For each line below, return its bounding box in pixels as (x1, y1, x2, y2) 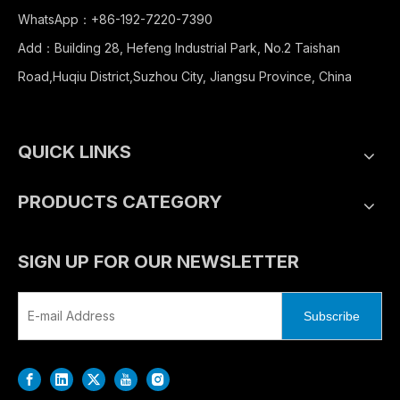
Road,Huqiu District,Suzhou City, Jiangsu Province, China (18, 68, 352, 84)
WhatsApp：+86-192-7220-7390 (18, 11, 212, 27)
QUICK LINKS (18, 140, 131, 162)
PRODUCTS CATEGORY (18, 190, 222, 212)
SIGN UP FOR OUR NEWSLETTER (18, 250, 299, 272)
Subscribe (304, 308, 360, 323)
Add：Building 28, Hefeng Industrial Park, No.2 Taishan (18, 39, 340, 55)
